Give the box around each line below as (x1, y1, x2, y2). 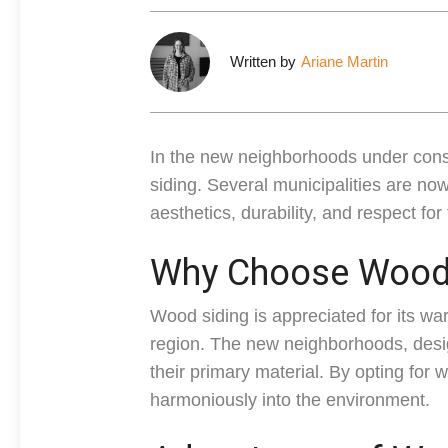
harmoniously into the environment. (150, 390, 430, 410)
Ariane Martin (301, 53, 388, 70)
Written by (230, 53, 296, 70)
